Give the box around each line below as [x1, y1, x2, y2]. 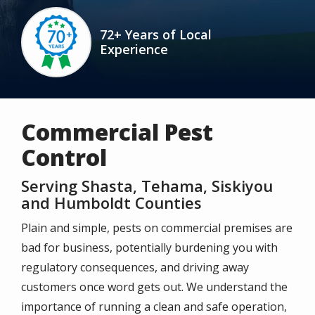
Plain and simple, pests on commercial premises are [21, 220, 292, 236]
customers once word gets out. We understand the [21, 279, 288, 295]
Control [21, 142, 107, 172]
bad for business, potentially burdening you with [21, 240, 278, 255]
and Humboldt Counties [21, 192, 202, 213]
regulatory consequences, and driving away [21, 259, 249, 275]
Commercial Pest [21, 117, 213, 147]
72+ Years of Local [100, 26, 212, 43]
